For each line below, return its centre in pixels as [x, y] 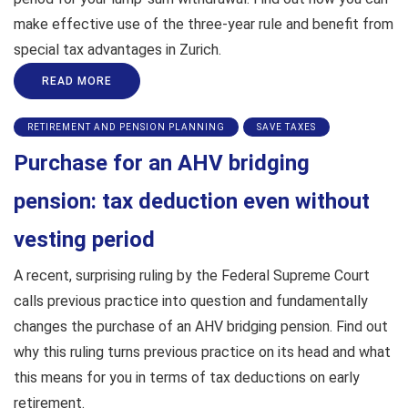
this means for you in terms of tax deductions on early [187, 377]
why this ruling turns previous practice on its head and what [202, 352]
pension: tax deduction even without [192, 201]
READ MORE [77, 81]
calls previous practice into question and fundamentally [191, 301]
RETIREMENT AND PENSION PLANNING [126, 127]
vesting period [84, 239]
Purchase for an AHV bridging [162, 163]
